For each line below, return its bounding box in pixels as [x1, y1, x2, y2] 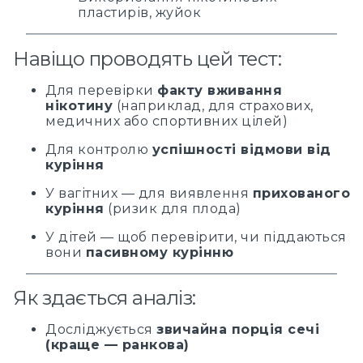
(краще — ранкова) [45, 337, 190, 353]
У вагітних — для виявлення [45, 185, 253, 201]
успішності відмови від [152, 141, 331, 157]
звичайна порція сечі [156, 322, 319, 338]
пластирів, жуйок [78, 4, 201, 20]
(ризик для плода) [104, 200, 241, 216]
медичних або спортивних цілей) [45, 113, 288, 129]
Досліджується [45, 322, 156, 338]
